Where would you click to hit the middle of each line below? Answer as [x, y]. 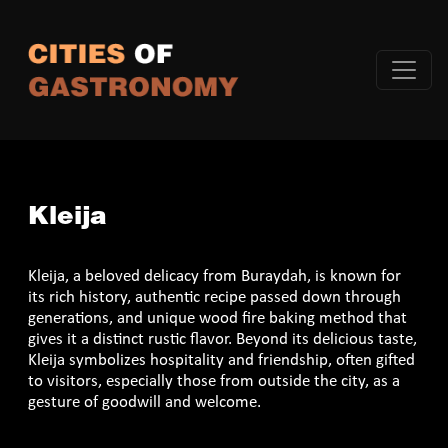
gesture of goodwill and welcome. [144, 402]
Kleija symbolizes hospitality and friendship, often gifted [221, 360]
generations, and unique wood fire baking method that [217, 318]
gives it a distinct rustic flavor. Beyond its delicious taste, [222, 339]
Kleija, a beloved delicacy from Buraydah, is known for [214, 276]
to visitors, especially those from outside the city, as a [214, 381]
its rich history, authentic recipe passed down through [214, 297]
